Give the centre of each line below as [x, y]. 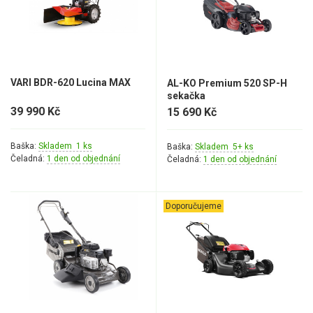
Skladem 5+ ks [224, 147]
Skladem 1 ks [65, 146]
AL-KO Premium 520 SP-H [227, 83]
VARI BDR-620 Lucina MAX [71, 82]
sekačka [186, 96]
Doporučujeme [194, 206]
